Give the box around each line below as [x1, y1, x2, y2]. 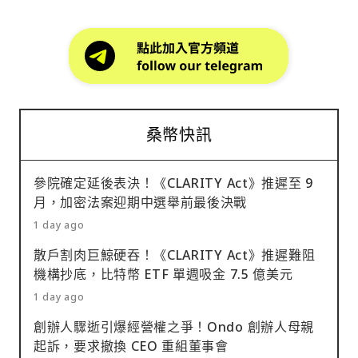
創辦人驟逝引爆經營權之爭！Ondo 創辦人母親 [34, 317, 315, 336]
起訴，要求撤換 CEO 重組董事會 [34, 336, 229, 355]
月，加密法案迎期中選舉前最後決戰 [34, 193, 248, 211]
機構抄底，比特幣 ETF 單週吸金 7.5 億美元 [34, 265, 293, 283]
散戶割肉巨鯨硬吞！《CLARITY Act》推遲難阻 [34, 245, 316, 264]
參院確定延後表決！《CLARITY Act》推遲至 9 [34, 173, 313, 192]
